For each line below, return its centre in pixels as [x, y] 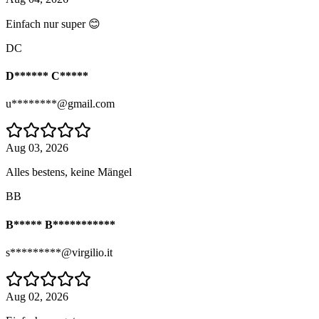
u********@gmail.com [60, 104]
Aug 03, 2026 [37, 148]
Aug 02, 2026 [37, 297]
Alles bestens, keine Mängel [69, 172]
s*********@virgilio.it [59, 252]
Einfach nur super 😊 [53, 23]
